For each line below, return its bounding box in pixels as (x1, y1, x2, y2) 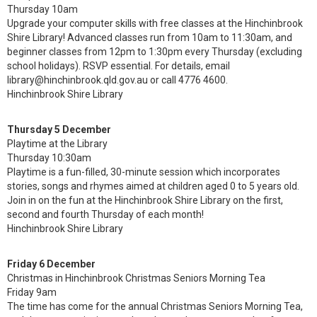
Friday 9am (7, 287, 57, 298)
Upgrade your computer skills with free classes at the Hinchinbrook (7, 18, 303, 29)
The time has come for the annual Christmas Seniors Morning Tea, (7, 301, 303, 312)
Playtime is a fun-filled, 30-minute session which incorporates (7, 166, 280, 178)
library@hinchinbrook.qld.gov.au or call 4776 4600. (7, 74, 228, 86)
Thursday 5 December (7, 124, 111, 135)
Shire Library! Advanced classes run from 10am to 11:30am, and (7, 32, 292, 43)
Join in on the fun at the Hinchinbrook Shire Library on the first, (7, 195, 283, 206)
